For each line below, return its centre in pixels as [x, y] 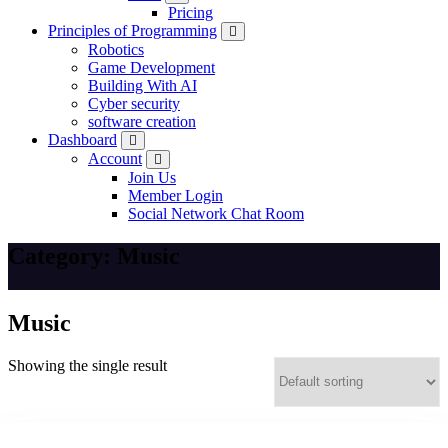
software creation [142, 121]
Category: [62, 255]
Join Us [152, 177]
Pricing [190, 12]
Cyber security [134, 103]
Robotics [116, 49]
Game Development [151, 67]
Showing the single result [87, 365]
